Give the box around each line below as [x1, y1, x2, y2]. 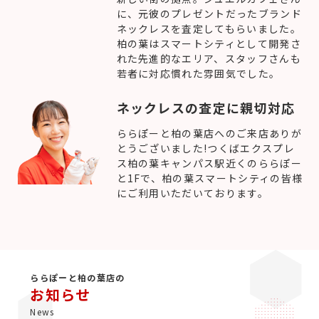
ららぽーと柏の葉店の [30, 271, 125, 283]
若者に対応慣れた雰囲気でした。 [116, 66, 281, 80]
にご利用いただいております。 [116, 185, 269, 200]
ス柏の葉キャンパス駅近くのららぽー [116, 155, 302, 170]
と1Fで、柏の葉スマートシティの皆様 [116, 170, 303, 185]
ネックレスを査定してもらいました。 [116, 21, 301, 36]
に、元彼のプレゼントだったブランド [116, 6, 302, 21]
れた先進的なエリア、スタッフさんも [116, 51, 301, 66]
